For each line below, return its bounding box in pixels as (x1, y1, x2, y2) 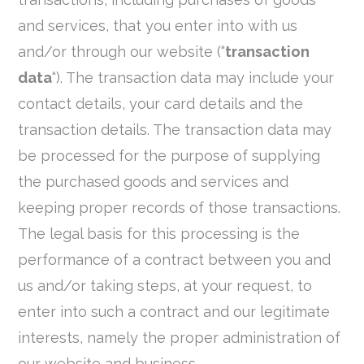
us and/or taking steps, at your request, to (18, 277, 313, 295)
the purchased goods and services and (18, 173, 289, 191)
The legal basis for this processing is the (18, 225, 301, 243)
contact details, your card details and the (18, 95, 304, 113)
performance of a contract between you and (18, 251, 331, 269)
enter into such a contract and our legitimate (18, 303, 331, 321)
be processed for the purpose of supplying (18, 147, 321, 165)
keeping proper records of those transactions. (18, 199, 341, 217)
